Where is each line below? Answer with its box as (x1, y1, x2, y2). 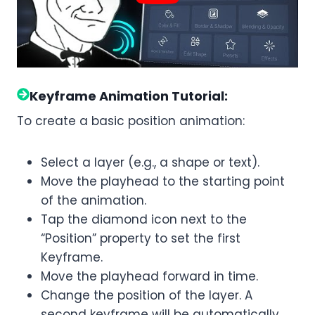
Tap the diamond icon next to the (41, 211, 247, 229)
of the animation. (41, 192, 146, 210)
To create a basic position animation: (17, 112, 245, 130)
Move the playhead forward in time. (41, 268, 258, 285)
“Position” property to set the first (41, 230, 240, 247)
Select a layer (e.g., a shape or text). (41, 154, 259, 172)
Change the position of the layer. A (41, 287, 252, 304)
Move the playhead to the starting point (41, 173, 285, 191)
